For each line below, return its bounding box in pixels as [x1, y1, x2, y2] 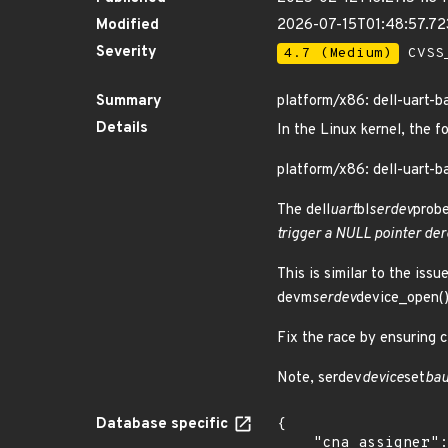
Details [96, 119, 148, 138]
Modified [96, 16, 159, 35]
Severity [96, 43, 157, 62]
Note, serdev [277, 369, 362, 388]
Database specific [96, 415, 232, 434]
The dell [277, 201, 330, 220]
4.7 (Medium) [284, 45, 392, 62]
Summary [96, 92, 162, 111]
